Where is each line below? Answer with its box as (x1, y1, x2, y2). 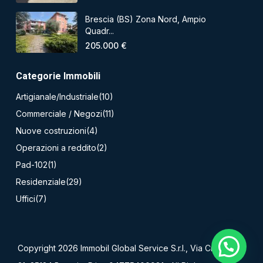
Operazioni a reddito (16, 143, 96, 153)
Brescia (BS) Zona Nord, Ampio (85, 14, 206, 24)
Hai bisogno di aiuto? (99, 240, 194, 252)
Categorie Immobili (16, 70, 100, 82)
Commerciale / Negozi (16, 109, 102, 119)
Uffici (16, 194, 35, 204)
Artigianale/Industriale (16, 92, 99, 102)
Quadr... (85, 25, 114, 36)
